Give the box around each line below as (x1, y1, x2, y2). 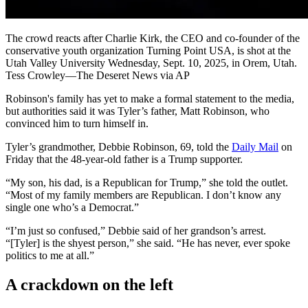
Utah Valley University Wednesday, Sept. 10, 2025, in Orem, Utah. (5, 57, 297, 69)
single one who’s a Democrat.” (5, 201, 139, 214)
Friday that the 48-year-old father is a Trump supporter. (5, 153, 243, 166)
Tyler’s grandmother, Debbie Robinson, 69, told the (5, 141, 232, 153)
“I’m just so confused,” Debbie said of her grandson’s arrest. (5, 225, 266, 237)
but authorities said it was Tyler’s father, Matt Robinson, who (5, 105, 269, 118)
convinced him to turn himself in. (5, 118, 148, 130)
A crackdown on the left (5, 276, 173, 294)
